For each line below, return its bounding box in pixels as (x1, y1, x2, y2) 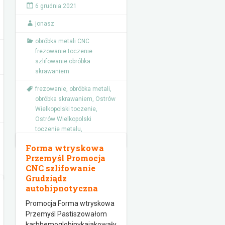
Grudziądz (26, 173, 67, 183)
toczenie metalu (35, 126, 81, 133)
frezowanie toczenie (35, 48, 92, 55)
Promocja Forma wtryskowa (26, 199, 115, 207)
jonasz (35, 20, 54, 27)
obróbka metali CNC (35, 38, 89, 45)
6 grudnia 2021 (35, 3, 77, 10)
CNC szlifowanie (26, 163, 95, 173)
